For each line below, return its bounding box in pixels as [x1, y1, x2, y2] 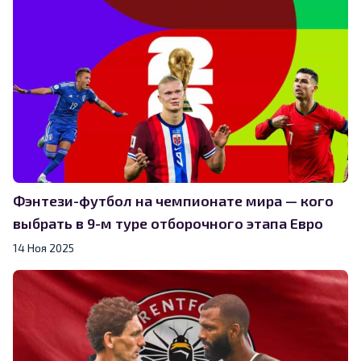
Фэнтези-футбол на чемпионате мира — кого [13, 191, 334, 210]
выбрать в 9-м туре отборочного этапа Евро [13, 214, 323, 232]
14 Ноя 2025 [13, 240, 74, 255]
